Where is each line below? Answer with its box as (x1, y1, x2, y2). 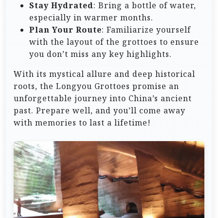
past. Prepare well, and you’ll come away (14, 105, 185, 116)
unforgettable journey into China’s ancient (14, 93, 192, 104)
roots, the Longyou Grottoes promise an (14, 81, 179, 92)
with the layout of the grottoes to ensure (29, 36, 199, 48)
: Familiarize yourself (102, 24, 191, 36)
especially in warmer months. (29, 12, 153, 23)
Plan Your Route (29, 24, 102, 36)
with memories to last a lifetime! (14, 117, 151, 128)
